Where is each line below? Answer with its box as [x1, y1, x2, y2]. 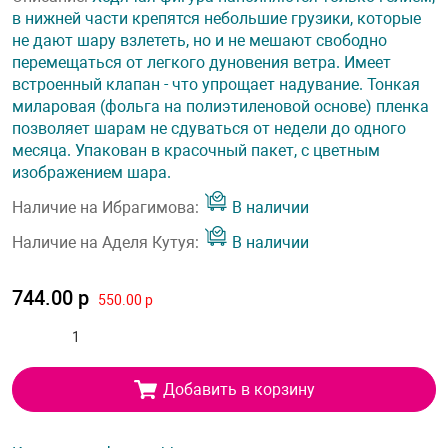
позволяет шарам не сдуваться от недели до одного [12, 119, 406, 138]
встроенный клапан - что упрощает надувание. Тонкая [12, 75, 420, 94]
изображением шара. [12, 163, 171, 182]
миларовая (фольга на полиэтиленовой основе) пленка [12, 97, 429, 116]
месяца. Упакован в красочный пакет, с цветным [12, 141, 380, 160]
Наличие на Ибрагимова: [12, 198, 203, 217]
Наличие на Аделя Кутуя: [12, 233, 203, 252]
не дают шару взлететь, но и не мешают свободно [12, 31, 387, 50]
